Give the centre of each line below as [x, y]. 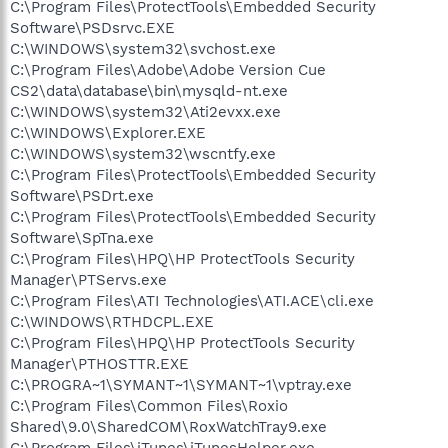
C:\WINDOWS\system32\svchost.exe [143, 48]
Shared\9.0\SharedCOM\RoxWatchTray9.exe [168, 426]
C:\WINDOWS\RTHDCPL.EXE [112, 321]
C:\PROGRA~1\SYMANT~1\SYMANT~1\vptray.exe [181, 384]
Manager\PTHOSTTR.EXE [99, 363]
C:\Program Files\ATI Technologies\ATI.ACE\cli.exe [192, 300]
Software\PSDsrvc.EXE [92, 27]
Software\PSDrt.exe [82, 195]
